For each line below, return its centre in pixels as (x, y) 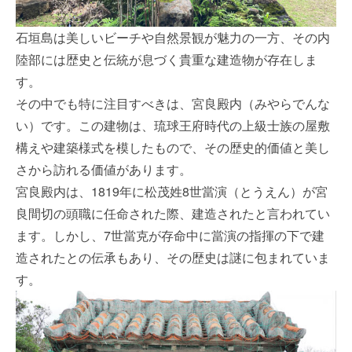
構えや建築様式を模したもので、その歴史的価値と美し (173, 147)
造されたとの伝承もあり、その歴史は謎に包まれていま (173, 257)
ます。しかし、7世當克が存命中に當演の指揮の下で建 (170, 235)
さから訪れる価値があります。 (104, 169)
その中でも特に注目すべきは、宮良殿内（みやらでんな (173, 103)
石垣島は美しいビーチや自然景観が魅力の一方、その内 (173, 37)
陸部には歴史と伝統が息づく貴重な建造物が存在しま (167, 59)
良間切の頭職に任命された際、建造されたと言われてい (173, 213)
